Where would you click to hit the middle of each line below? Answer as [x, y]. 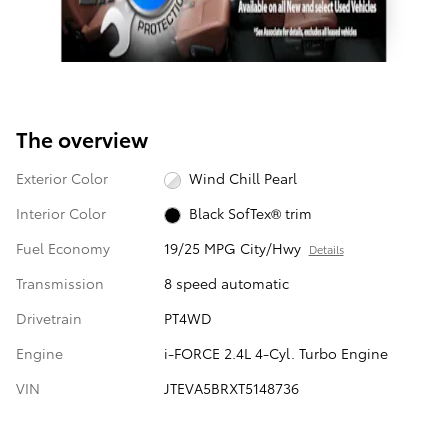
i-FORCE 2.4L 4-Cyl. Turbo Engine [275, 353]
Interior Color [61, 213]
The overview [82, 138]
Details [326, 249]
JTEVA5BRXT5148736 [231, 388]
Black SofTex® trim [251, 213]
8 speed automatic [226, 283]
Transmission [60, 283]
